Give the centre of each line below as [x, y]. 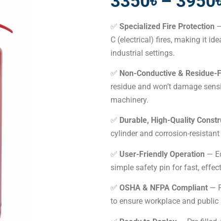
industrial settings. [143, 53]
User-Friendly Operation [162, 154]
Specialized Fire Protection [167, 26]
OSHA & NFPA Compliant [164, 188]
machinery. [129, 100]
